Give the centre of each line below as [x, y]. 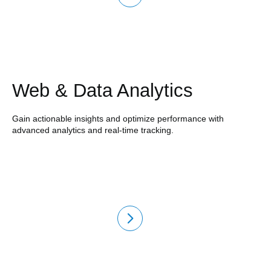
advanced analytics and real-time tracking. [93, 130]
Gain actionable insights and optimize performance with [118, 119]
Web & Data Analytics [102, 91]
